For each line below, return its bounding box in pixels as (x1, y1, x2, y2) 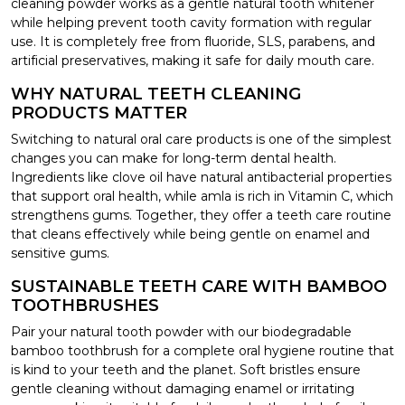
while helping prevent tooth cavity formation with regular (11, 14, 372, 31)
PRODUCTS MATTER (11, 102, 187, 123)
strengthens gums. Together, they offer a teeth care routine (11, 206, 391, 223)
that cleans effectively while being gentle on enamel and (11, 225, 370, 242)
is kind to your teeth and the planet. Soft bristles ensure (11, 361, 361, 378)
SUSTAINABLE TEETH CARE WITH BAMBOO (11, 276, 387, 297)
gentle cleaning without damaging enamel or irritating (11, 380, 354, 397)
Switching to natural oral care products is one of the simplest (11, 130, 391, 147)
